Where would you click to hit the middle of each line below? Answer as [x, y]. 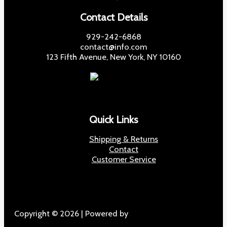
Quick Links [113, 119]
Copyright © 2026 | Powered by [71, 214]
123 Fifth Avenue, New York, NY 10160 [113, 57]
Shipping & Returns [124, 139]
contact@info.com [113, 47]
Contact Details [113, 17]
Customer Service [124, 159]
